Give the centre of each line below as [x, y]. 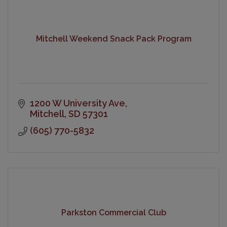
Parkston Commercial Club [113, 213]
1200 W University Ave [77, 103]
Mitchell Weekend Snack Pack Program [113, 39]
